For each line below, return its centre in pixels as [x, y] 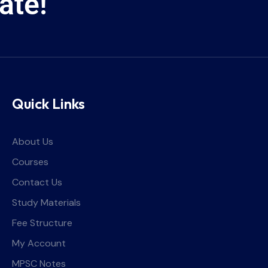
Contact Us [37, 182]
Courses [30, 162]
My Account [39, 243]
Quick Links [48, 103]
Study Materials [46, 202]
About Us [32, 141]
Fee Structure [42, 223]
